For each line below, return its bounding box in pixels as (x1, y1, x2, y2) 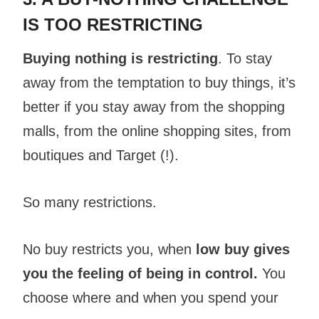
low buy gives (196, 241, 290, 258)
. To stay (218, 51, 272, 67)
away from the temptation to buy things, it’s (23, 75, 296, 91)
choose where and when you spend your (23, 290, 278, 306)
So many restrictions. (23, 194, 161, 211)
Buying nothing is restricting (23, 51, 218, 67)
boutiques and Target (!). (23, 147, 183, 164)
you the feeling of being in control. (23, 266, 258, 282)
